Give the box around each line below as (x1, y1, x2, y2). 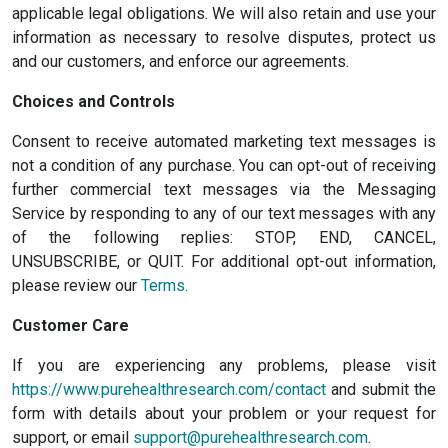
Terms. (141, 276, 188, 295)
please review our (12, 276, 141, 295)
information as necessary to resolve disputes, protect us (12, 28, 436, 47)
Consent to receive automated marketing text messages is (12, 132, 436, 151)
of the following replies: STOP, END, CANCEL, (12, 228, 436, 247)
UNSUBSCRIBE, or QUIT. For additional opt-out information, (12, 252, 436, 271)
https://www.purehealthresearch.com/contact (12, 380, 326, 399)
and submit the (326, 380, 436, 399)
